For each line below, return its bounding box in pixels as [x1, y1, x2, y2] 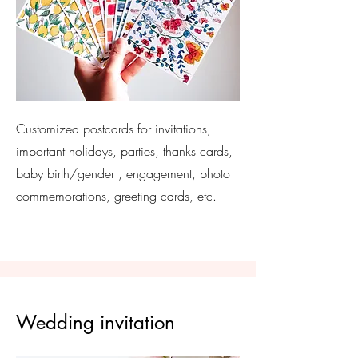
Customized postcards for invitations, [16, 120, 211, 137]
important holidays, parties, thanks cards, [16, 142, 233, 160]
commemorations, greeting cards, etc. [16, 187, 217, 205]
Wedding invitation [16, 310, 175, 335]
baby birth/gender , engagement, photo [16, 165, 230, 182]
